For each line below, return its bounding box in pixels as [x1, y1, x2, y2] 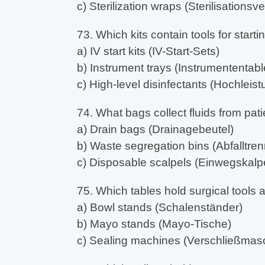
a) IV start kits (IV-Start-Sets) [76, 45, 219, 58]
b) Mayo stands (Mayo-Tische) [76, 218, 231, 231]
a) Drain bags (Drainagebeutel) [76, 123, 234, 136]
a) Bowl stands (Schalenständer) [76, 201, 243, 214]
